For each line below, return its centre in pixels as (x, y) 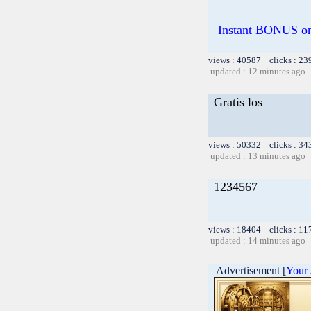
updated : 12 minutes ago (258, 71)
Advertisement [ (247, 270)
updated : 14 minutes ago (258, 240)
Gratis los (238, 102)
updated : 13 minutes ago (258, 155)
